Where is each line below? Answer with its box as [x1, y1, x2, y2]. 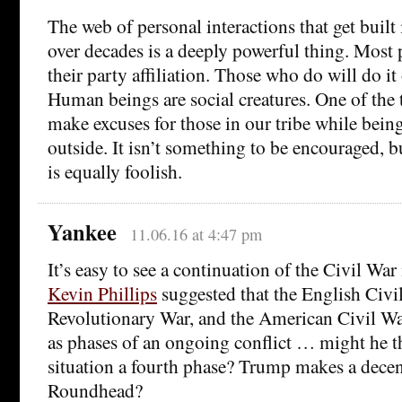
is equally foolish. [48, 158, 182, 185]
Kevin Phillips [48, 280, 157, 307]
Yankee [48, 216, 117, 249]
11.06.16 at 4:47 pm [129, 223, 262, 246]
